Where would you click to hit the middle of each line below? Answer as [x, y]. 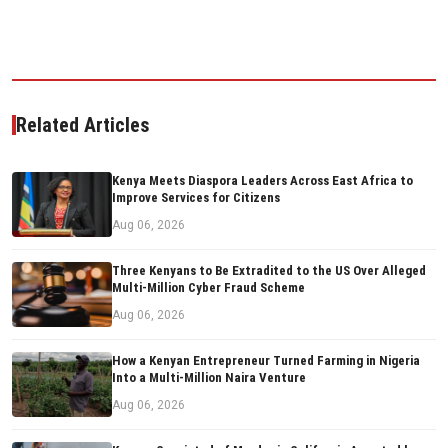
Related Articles [83, 124]
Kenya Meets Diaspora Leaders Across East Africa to [262, 180]
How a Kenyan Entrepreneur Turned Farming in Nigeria [266, 360]
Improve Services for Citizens [196, 197]
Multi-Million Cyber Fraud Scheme [208, 287]
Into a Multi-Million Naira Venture [209, 377]
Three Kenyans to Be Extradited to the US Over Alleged [269, 270]
